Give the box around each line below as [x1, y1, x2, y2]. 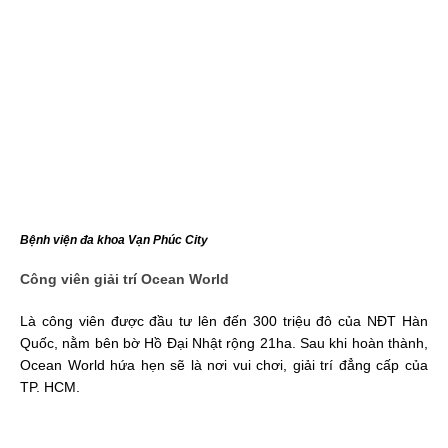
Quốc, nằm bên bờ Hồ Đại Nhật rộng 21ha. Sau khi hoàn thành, [20, 334, 428, 351]
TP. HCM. [20, 378, 80, 395]
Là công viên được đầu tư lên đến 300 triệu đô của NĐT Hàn [20, 312, 428, 329]
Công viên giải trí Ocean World [20, 270, 229, 287]
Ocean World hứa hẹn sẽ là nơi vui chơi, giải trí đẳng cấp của [20, 356, 428, 373]
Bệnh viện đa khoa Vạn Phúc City [20, 232, 208, 247]
